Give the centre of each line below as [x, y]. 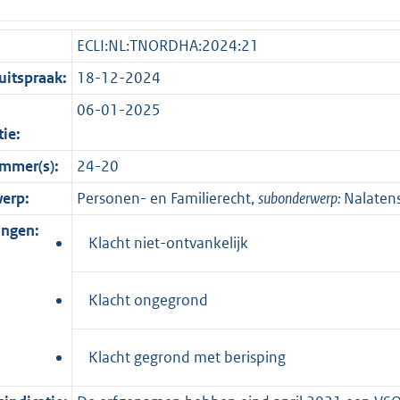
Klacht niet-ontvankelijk [168, 242]
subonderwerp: [300, 198]
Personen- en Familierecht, [167, 198]
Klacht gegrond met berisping [187, 357]
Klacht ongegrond [148, 300]
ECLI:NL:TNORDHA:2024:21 [167, 45]
